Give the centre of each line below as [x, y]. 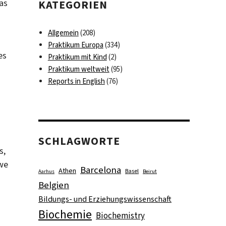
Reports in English [76, 81]
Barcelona [101, 170]
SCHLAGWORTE [79, 141]
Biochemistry [120, 216]
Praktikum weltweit [78, 69]
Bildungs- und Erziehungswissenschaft [105, 199]
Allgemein [63, 33]
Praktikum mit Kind [77, 57]
